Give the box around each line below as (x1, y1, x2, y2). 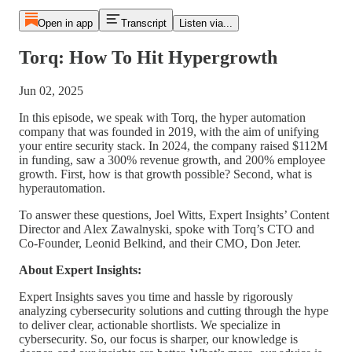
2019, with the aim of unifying (168, 124, 319, 138)
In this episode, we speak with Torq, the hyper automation (19, 110, 306, 124)
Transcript (120, 17, 167, 29)
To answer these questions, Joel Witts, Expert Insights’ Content (19, 207, 329, 222)
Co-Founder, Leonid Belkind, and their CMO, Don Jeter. (19, 236, 301, 250)
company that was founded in (19, 124, 165, 138)
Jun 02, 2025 (19, 83, 83, 97)
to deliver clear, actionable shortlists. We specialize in (19, 317, 280, 332)
